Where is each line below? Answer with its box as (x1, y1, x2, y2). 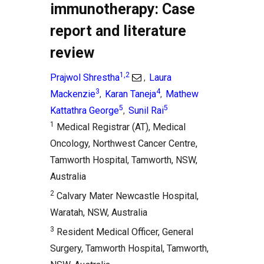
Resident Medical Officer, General (54, 226, 193, 237)
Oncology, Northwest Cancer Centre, (50, 138, 197, 149)
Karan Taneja (105, 88, 156, 100)
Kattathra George (50, 105, 119, 116)
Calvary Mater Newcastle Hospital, (54, 190, 199, 202)
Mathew (166, 88, 199, 100)
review (50, 44, 94, 61)
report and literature (50, 22, 186, 39)
